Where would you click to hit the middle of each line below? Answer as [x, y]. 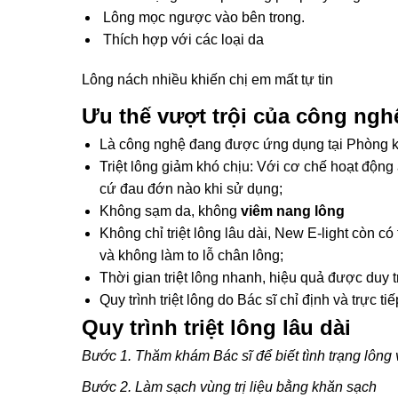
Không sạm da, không [170, 211]
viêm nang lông [293, 211]
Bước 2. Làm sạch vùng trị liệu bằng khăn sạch [229, 387]
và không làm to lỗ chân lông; [191, 255]
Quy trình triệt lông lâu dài [216, 327]
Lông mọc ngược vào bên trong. [202, 17]
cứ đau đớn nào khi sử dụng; [191, 189]
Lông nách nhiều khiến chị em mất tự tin [207, 80]
